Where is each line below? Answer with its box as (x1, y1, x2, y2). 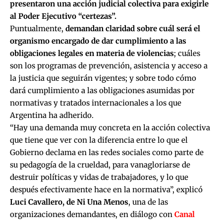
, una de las (128, 197, 168, 207)
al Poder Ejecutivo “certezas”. (10, 11, 116, 21)
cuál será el (159, 23, 200, 33)
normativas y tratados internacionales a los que (10, 98, 181, 108)
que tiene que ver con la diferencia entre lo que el (10, 135, 188, 145)
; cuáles (174, 48, 200, 58)
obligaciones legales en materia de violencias (10, 48, 174, 58)
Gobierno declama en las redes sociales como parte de (10, 147, 204, 157)
